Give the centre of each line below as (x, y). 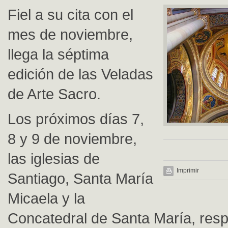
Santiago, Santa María (80, 178)
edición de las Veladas (80, 74)
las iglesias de (54, 159)
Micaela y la (46, 198)
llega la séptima (58, 54)
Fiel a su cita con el (70, 15)
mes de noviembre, (70, 34)
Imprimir (188, 170)
